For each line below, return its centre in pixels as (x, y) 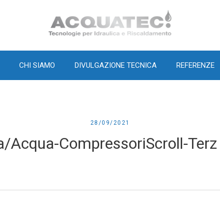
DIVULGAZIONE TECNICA (115, 65)
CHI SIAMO (37, 65)
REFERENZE (195, 65)
